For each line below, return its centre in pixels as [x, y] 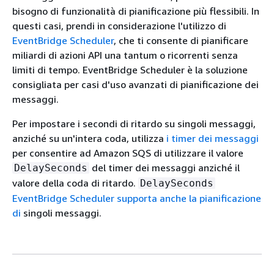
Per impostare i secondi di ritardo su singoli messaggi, [134, 123]
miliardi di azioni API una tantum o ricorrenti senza [125, 55]
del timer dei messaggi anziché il [165, 167]
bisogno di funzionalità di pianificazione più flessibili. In [136, 11]
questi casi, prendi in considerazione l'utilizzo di [119, 25]
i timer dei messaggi [213, 138]
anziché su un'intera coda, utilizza [89, 138]
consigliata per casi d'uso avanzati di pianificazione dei [135, 84]
